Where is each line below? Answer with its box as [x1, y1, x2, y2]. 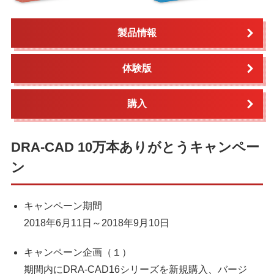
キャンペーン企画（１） [23, 247, 131, 258]
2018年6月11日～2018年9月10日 [23, 218, 169, 229]
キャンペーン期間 [23, 201, 102, 212]
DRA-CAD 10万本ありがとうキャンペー [10, 139, 259, 155]
